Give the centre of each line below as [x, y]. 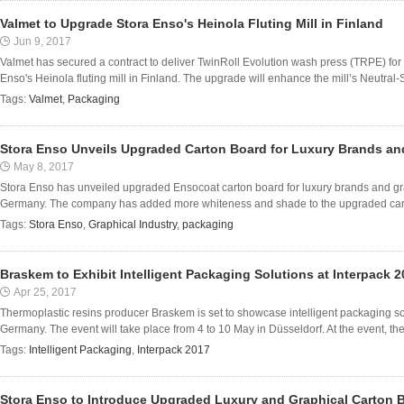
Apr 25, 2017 [45, 292]
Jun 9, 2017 [42, 41]
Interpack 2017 [174, 350]
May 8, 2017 [44, 167]
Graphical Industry [133, 225]
